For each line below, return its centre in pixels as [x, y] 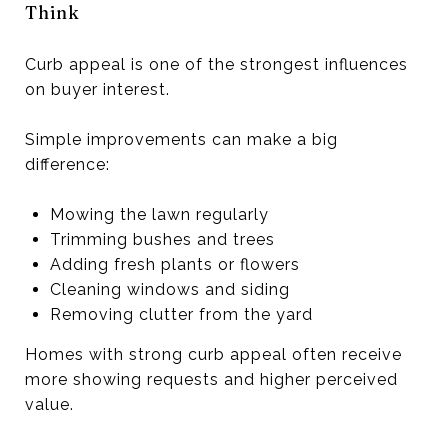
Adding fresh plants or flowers [174, 264]
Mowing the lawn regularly [159, 214]
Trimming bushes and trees [162, 239]
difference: [67, 164]
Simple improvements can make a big [181, 139]
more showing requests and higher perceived [211, 379]
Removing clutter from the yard [181, 314]
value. [49, 404]
